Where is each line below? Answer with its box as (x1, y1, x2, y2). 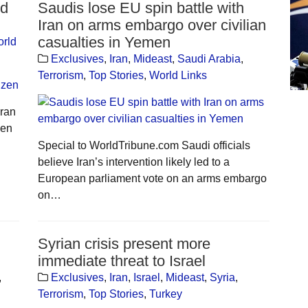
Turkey (148, 287, 182, 300)
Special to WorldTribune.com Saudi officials (37, 139, 250, 151)
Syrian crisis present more (37, 234, 210, 252)
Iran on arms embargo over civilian (37, 16, 266, 34)
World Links (148, 69, 207, 81)
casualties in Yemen (37, 33, 170, 51)
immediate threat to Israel (37, 252, 206, 269)
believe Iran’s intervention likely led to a (37, 155, 230, 168)
